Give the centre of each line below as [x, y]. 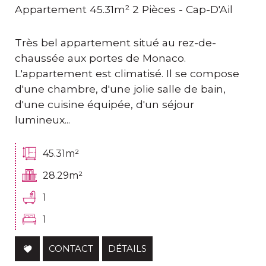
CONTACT [71, 249]
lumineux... [42, 120]
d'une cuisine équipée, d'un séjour [104, 104]
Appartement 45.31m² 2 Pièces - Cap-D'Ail [124, 9]
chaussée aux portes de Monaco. [100, 58]
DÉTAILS [127, 249]
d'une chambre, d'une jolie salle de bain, [120, 89]
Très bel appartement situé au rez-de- [115, 43]
